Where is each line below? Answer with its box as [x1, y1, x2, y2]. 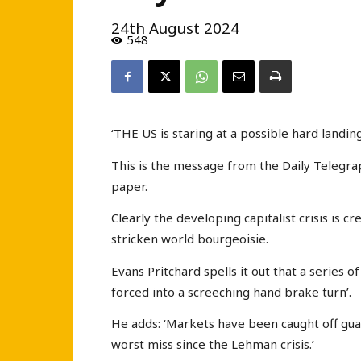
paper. [111, 177, 147, 194]
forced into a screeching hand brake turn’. [111, 283, 351, 300]
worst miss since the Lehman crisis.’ [111, 336, 314, 353]
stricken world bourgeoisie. [111, 230, 268, 247]
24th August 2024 [111, 18, 239, 39]
